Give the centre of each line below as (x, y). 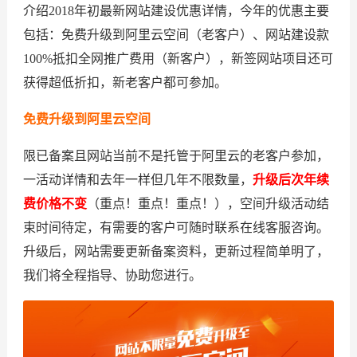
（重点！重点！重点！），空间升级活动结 (208, 204)
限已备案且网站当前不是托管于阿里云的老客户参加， (176, 156)
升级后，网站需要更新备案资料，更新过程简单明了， (176, 251)
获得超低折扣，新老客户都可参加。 (125, 82)
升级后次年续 (290, 180)
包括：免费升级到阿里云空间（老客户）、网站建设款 (176, 35)
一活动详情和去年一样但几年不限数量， (137, 180)
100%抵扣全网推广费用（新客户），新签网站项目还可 (178, 59)
